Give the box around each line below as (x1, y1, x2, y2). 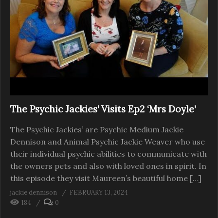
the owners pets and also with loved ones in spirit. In (10, 161, 206, 171)
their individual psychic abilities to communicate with (10, 149, 207, 159)
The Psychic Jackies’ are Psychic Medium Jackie (10, 125, 183, 135)
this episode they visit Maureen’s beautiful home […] (10, 173, 201, 183)
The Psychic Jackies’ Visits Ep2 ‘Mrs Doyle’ (10, 103, 196, 115)
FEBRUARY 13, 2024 (70, 188, 128, 197)
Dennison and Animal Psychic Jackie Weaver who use (10, 137, 205, 147)
